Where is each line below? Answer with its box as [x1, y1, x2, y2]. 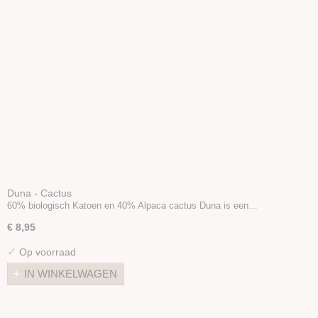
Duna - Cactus [7, 187, 72, 199]
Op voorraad [16, 246, 76, 258]
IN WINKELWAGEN [24, 268, 117, 280]
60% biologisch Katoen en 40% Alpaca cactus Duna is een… [7, 199, 258, 211]
